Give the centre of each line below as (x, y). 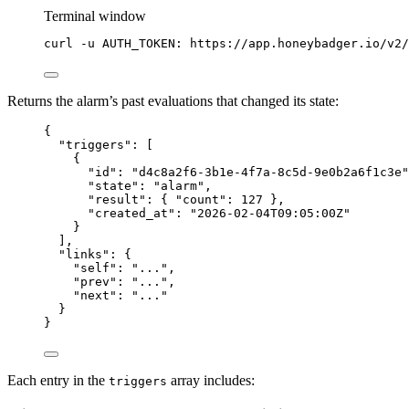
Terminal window (95, 16)
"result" (117, 199)
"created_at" (131, 213)
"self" (95, 267)
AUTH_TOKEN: (142, 43)
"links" (84, 254)
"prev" (95, 281)
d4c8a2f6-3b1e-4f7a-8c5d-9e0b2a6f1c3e (270, 172)
